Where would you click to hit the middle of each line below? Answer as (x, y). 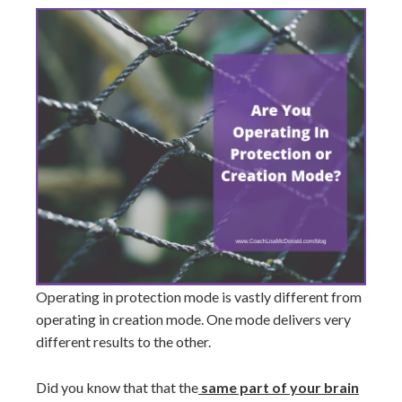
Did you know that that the (117, 387)
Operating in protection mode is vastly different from (199, 296)
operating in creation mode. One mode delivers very (193, 319)
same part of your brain (279, 387)
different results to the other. (123, 341)
